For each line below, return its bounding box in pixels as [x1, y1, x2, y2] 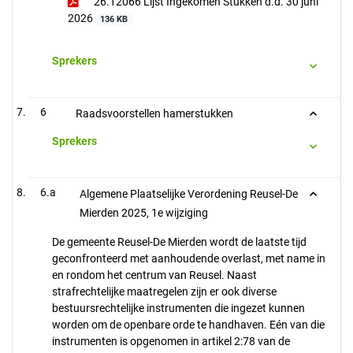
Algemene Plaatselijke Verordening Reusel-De [80, 188, 298, 200]
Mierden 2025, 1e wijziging [80, 206, 208, 219]
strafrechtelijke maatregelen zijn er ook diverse [52, 285, 277, 298]
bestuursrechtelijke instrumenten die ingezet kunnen [52, 302, 305, 314]
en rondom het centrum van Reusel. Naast [52, 269, 257, 281]
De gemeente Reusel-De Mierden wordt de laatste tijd [52, 236, 307, 248]
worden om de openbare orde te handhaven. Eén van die [52, 318, 325, 331]
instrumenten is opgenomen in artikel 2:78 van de [52, 335, 290, 347]
